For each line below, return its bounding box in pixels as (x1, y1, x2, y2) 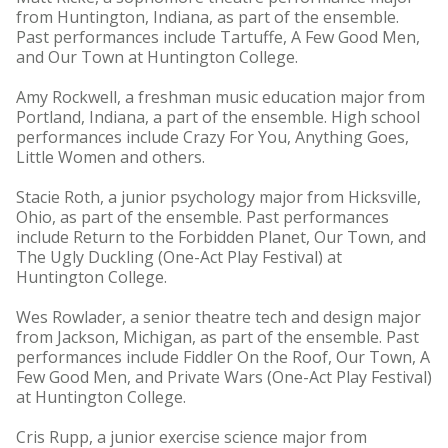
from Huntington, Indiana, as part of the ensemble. (16, 6, 399, 28)
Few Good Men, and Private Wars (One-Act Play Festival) (16, 366, 432, 388)
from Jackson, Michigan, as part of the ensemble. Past (16, 326, 419, 348)
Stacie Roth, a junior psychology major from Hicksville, (16, 186, 421, 208)
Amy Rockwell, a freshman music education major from (16, 86, 425, 108)
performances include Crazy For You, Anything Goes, (16, 126, 409, 148)
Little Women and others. (16, 146, 205, 168)
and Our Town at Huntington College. (16, 46, 298, 68)
